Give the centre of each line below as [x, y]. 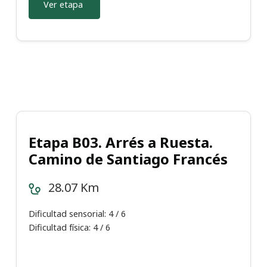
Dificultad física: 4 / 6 [69, 228]
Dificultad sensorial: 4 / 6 [77, 214]
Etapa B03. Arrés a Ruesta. [121, 142]
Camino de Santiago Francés [128, 159]
